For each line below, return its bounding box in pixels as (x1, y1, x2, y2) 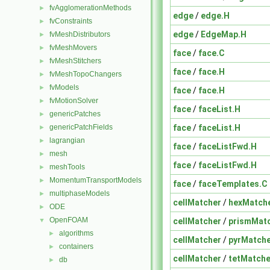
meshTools (49, 163, 85, 171)
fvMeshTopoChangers (49, 70, 122, 78)
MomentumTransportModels (49, 176, 142, 184)
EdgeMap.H (201, 29, 246, 39)
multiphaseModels (49, 189, 110, 198)
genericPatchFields (49, 123, 113, 131)
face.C (198, 48, 225, 58)
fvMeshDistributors (49, 30, 110, 39)
